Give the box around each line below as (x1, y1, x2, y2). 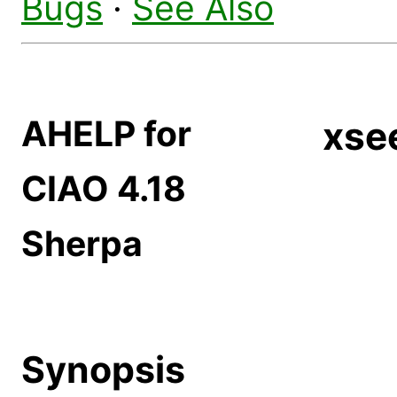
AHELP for (21, 113, 191, 155)
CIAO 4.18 (21, 167, 186, 210)
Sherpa (21, 222, 143, 265)
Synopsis (21, 346, 185, 392)
